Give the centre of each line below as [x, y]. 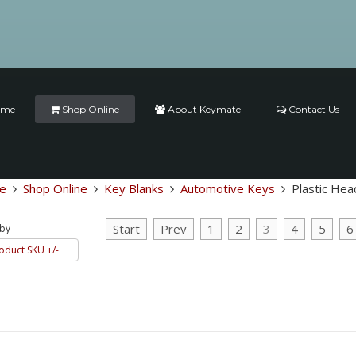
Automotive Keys [227, 188]
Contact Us [313, 109]
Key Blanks [133, 188]
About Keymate [203, 109]
